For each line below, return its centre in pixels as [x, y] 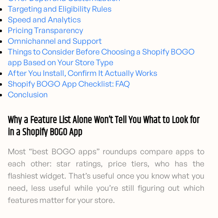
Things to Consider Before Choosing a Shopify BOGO [101, 52]
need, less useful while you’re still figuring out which [106, 188]
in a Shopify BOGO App [45, 133]
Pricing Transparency [45, 30]
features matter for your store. [61, 200]
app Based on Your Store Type [61, 63]
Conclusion [28, 95]
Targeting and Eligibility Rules [60, 9]
